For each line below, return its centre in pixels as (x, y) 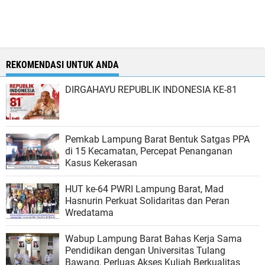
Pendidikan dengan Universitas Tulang (145, 250)
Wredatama (89, 212)
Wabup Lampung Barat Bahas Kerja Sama (153, 238)
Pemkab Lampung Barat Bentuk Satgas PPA (157, 139)
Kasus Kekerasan (101, 163)
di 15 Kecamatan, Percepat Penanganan (149, 151)
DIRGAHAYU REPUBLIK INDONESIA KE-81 (151, 89)
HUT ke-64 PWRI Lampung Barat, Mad (144, 189)
